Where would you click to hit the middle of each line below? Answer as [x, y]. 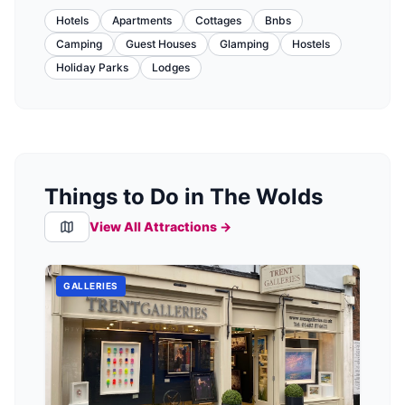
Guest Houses [161, 43]
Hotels [72, 20]
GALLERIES [91, 285]
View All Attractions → [160, 226]
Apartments [142, 20]
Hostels [311, 43]
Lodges [171, 67]
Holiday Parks [92, 67]
